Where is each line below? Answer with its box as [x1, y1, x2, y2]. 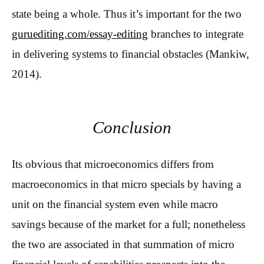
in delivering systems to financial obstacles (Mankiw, [12, 47, 249, 60]
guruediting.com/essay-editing [12, 27, 148, 40]
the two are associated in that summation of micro [12, 238, 235, 251]
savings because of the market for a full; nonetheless [12, 218, 245, 231]
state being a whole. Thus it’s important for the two [12, 7, 242, 20]
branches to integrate [148, 27, 243, 40]
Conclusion [93, 118, 171, 137]
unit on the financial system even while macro [12, 198, 218, 211]
